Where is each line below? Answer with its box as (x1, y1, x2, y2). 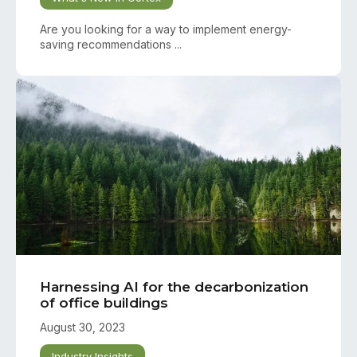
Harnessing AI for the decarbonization (40, 279, 308, 296)
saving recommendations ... (40, 37, 182, 52)
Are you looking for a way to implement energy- (40, 22, 292, 37)
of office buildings (40, 295, 168, 312)
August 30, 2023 (40, 320, 125, 335)
